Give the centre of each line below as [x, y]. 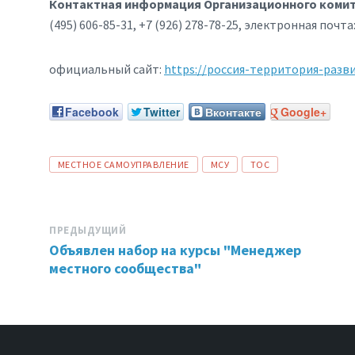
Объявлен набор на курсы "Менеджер [175, 250]
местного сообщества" [125, 269]
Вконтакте [233, 112]
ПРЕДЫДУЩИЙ [88, 231]
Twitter [162, 112]
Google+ [303, 112]
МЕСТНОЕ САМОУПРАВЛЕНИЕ [124, 165]
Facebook [92, 112]
